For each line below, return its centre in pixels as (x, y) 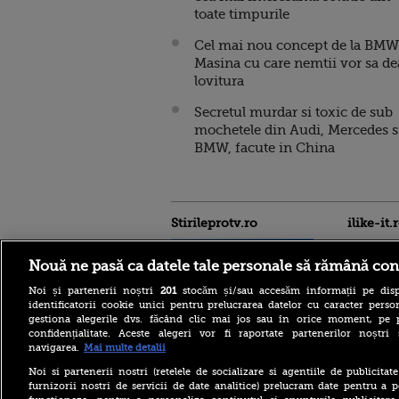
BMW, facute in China (265, 148)
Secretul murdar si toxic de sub (293, 112)
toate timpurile (242, 14)
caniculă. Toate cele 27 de (240, 358)
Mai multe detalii (125, 347)
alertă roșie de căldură (231, 383)
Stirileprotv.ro (214, 223)
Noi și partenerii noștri (94, 290)
